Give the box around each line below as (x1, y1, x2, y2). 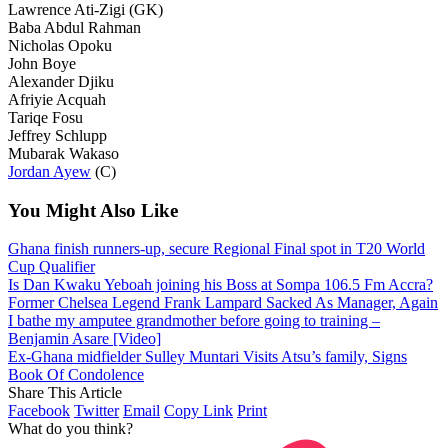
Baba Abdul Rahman (8, 18, 141, 36)
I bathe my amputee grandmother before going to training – (8, 312, 380, 330)
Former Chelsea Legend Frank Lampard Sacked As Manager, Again (8, 294, 438, 312)
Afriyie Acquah (8, 90, 106, 108)
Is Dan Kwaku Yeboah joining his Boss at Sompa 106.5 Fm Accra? (8, 276, 433, 294)
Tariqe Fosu (8, 108, 83, 126)
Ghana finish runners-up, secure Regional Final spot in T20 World (8, 240, 425, 258)
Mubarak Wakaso (8, 144, 119, 162)
